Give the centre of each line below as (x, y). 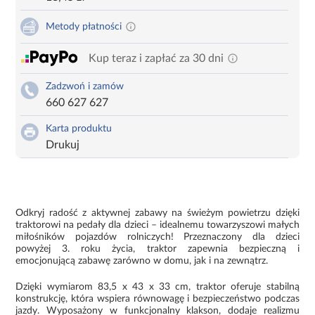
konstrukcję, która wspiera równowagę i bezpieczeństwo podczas (157, 298)
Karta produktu (79, 128)
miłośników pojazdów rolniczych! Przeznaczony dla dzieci (157, 237)
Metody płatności (84, 26)
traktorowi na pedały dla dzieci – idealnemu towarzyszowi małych (157, 225)
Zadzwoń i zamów (85, 86)
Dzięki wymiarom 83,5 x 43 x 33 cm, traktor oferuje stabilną (157, 287)
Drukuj (63, 144)
